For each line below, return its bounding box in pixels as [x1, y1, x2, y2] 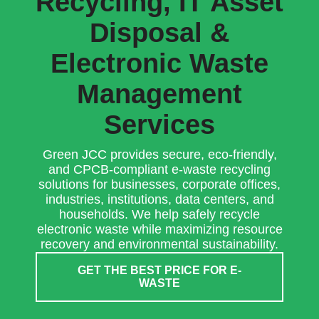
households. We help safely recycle [59, 207, 260, 221]
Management [77, 79, 242, 109]
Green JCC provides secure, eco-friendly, [42, 147, 277, 162]
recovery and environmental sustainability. [41, 237, 278, 251]
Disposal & [90, 18, 229, 48]
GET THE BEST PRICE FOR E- [78, 264, 241, 276]
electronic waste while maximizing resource [36, 222, 283, 236]
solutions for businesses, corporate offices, [38, 177, 281, 192]
